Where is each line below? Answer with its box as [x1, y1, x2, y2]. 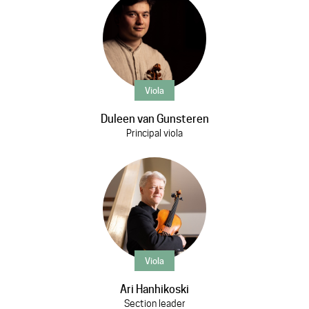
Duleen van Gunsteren [100, 112, 209, 126]
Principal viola [126, 128, 183, 139]
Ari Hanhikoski [120, 283, 189, 296]
